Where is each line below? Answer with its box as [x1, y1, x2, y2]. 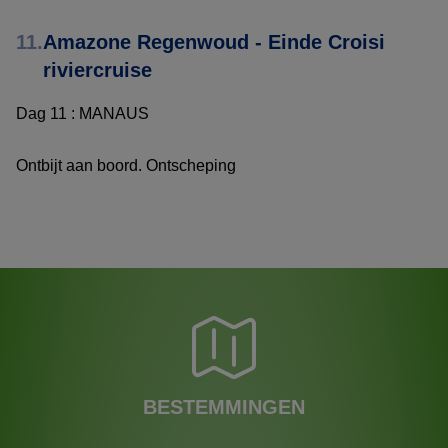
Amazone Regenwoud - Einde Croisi [43, 30, 385, 53]
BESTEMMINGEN [143, 394, 305, 418]
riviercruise [43, 58, 152, 81]
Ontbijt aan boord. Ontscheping [16, 156, 236, 174]
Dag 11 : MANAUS [16, 104, 153, 122]
